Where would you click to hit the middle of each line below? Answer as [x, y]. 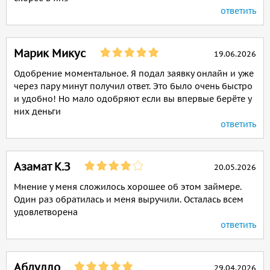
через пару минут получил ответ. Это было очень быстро [133, 86]
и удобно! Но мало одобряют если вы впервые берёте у [133, 99]
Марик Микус [50, 53]
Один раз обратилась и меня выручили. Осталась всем [129, 199]
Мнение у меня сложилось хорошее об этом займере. [128, 187]
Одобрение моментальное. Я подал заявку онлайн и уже [134, 74]
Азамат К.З [42, 167]
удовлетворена [46, 212]
